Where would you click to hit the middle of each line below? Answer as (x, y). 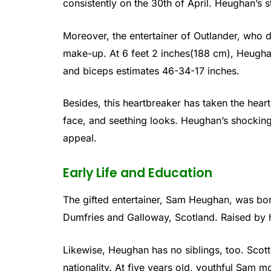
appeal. (80, 138)
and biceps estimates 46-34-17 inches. (152, 70)
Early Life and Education (138, 172)
